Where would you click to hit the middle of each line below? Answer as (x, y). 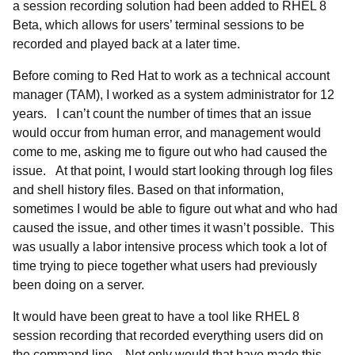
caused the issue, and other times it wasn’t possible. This (174, 228)
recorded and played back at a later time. (130, 44)
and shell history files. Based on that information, (148, 190)
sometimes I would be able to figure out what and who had (175, 209)
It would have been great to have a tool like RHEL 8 (156, 317)
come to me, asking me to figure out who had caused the (170, 152)
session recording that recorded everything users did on (168, 336)
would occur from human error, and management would (167, 133)
